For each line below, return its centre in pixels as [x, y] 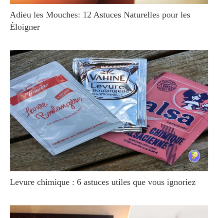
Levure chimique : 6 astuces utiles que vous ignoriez [103, 182]
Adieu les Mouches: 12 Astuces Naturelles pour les [100, 15]
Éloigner [25, 27]
